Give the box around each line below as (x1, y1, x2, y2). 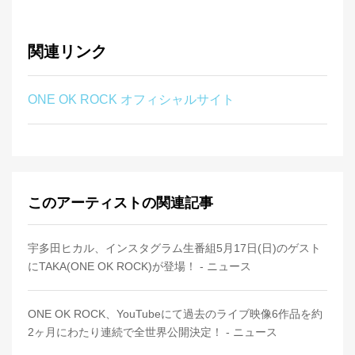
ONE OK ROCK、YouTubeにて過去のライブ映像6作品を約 (28, 307, 323, 320)
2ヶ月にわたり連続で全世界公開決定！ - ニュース (28, 326, 277, 338)
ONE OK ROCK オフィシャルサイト (28, 93, 235, 106)
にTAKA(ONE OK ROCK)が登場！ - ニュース (28, 260, 251, 273)
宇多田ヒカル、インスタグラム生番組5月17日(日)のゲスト (28, 242, 321, 254)
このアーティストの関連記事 (28, 195, 213, 211)
